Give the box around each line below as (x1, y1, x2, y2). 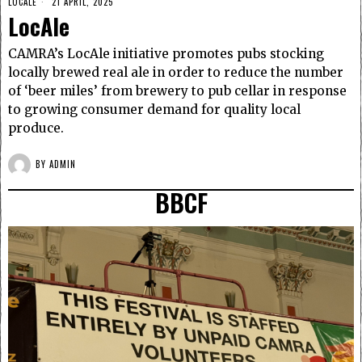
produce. (8, 120, 64, 136)
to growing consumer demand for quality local (8, 101, 301, 117)
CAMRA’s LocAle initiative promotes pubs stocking (8, 45, 324, 61)
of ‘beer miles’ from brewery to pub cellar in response (8, 82, 347, 99)
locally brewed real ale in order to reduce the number (8, 64, 343, 80)
